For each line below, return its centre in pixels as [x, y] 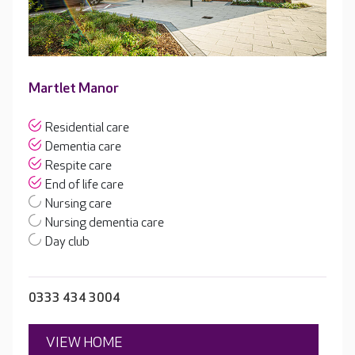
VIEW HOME [84, 343]
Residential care [87, 128]
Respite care [78, 166]
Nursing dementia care [105, 223]
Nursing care [78, 204]
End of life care [84, 185]
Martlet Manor [74, 89]
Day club [67, 242]
